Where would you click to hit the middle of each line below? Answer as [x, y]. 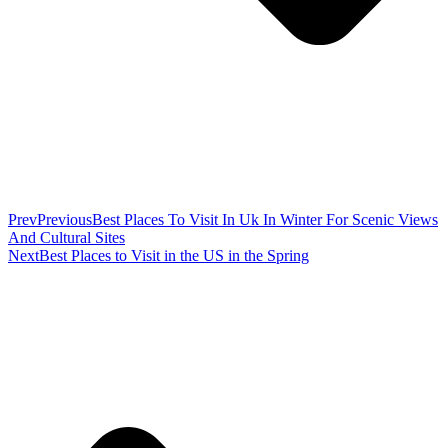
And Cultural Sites [66, 237]
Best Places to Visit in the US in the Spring [174, 255]
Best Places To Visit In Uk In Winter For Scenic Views [265, 219]
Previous [64, 219]
